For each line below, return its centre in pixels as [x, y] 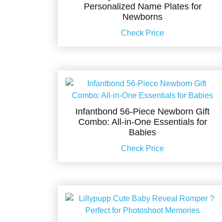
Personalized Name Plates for [142, 6]
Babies [143, 132]
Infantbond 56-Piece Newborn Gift [143, 111]
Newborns [143, 17]
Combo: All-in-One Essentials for [142, 122]
